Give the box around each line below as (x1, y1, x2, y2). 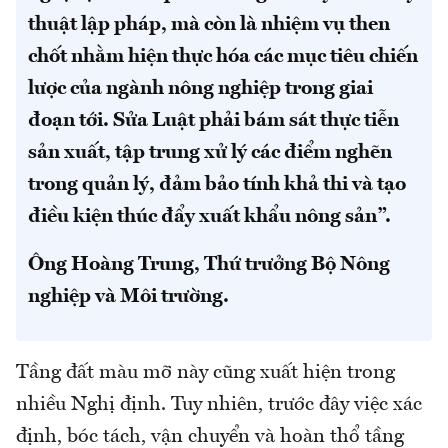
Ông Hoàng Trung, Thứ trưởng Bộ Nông (28, 255, 390, 276)
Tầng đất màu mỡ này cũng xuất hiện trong (16, 363, 395, 384)
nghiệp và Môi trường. (28, 287, 229, 308)
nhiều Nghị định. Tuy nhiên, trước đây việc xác (16, 395, 422, 416)
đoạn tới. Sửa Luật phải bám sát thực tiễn (28, 111, 399, 132)
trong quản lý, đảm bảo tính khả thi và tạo (28, 175, 406, 196)
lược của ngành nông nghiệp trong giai (28, 79, 373, 100)
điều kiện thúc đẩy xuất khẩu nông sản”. (28, 207, 391, 228)
